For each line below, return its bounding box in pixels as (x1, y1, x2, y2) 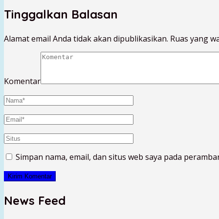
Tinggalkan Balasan (4, 6, 118, 22)
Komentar (4, 75, 41, 87)
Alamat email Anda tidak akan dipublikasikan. (4, 33, 168, 44)
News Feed (4, 193, 66, 208)
